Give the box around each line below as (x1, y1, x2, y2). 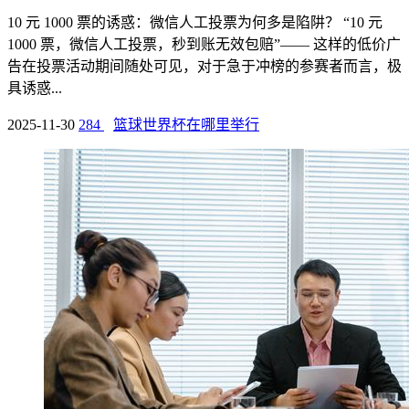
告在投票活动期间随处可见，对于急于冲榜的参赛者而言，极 (7, 58, 402, 74)
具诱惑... (7, 79, 62, 96)
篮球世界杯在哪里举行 (113, 116, 259, 132)
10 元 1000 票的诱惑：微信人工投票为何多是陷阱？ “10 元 (7, 14, 383, 30)
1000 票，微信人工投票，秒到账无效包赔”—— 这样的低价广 (7, 36, 401, 52)
